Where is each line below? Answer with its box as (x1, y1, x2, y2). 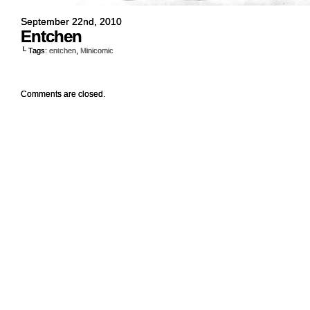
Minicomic (80, 46, 113, 55)
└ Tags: (21, 46, 49, 55)
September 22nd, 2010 (21, 16, 122, 27)
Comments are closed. (21, 89, 105, 99)
